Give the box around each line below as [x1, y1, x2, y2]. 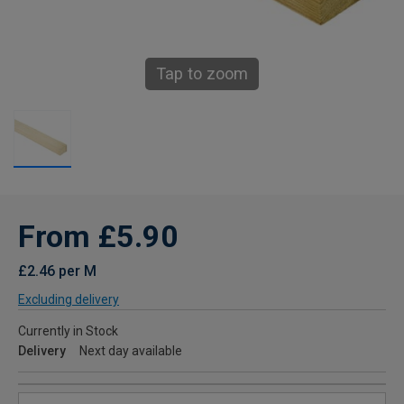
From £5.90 [18, 218, 179, 254]
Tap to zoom [156, 64, 248, 83]
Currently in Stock [18, 324, 118, 338]
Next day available [79, 344, 182, 358]
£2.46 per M [18, 262, 96, 280]
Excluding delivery [18, 292, 119, 307]
